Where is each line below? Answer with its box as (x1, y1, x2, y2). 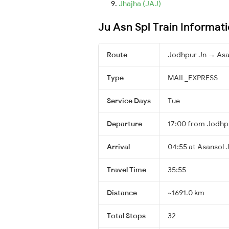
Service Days (107, 96, 151, 105)
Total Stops (107, 211, 146, 220)
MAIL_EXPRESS (168, 73, 218, 82)
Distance (107, 188, 137, 197)
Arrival (107, 142, 130, 151)
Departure (107, 119, 142, 128)
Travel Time (107, 165, 146, 174)
